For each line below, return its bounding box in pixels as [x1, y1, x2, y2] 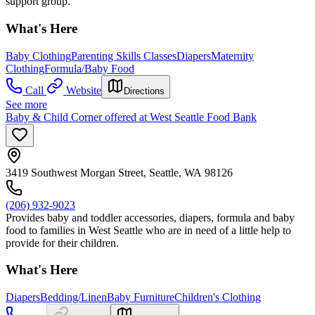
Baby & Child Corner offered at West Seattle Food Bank [6, 110, 257, 123]
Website [66, 84, 101, 96]
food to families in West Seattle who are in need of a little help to [6, 224, 291, 236]
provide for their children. [6, 236, 119, 249]
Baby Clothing [6, 49, 71, 62]
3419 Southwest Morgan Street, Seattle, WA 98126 [6, 166, 233, 179]
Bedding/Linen [40, 290, 107, 303]
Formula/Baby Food [44, 62, 134, 75]
